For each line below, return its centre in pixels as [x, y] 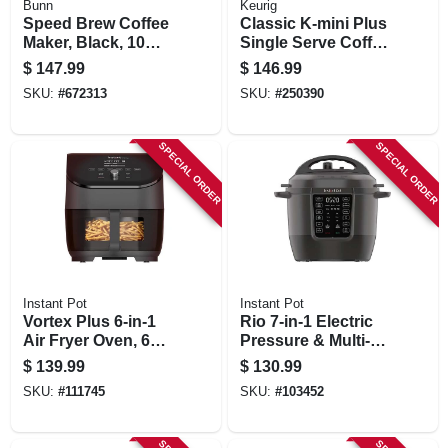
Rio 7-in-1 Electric [306, 321]
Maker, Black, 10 [83, 42]
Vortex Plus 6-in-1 [89, 321]
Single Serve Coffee [314, 42]
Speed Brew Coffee [95, 23]
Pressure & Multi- [304, 340]
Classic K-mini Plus [313, 23]
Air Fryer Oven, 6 [86, 340]
